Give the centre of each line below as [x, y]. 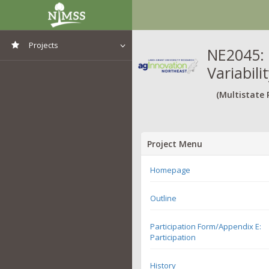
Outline [163, 198]
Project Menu [175, 144]
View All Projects [57, 69]
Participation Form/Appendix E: [206, 226]
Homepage [170, 170]
